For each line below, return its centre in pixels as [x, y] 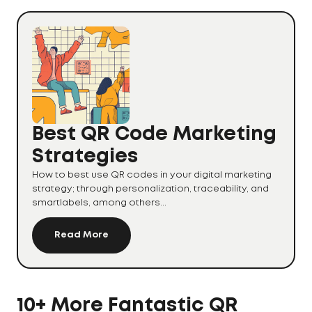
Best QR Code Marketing [154, 134]
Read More [81, 235]
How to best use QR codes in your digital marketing [152, 175]
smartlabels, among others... [99, 203]
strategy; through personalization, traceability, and [150, 189]
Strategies [85, 157]
